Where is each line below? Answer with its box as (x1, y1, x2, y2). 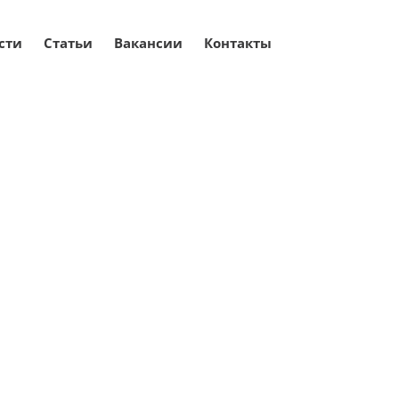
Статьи (44, 33, 93, 52)
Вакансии (114, 33, 183, 52)
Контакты (204, 33, 272, 52)
